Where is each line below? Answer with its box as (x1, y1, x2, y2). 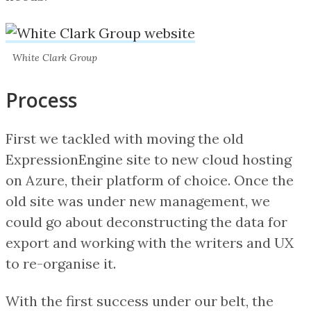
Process (6, 87, 77, 114)
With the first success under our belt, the (6, 292, 274, 310)
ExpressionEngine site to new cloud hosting (6, 150, 292, 168)
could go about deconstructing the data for (6, 212, 287, 230)
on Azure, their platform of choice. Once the (6, 171, 294, 189)
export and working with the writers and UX (6, 233, 294, 251)
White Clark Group (12, 51, 97, 65)
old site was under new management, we (6, 192, 270, 210)
